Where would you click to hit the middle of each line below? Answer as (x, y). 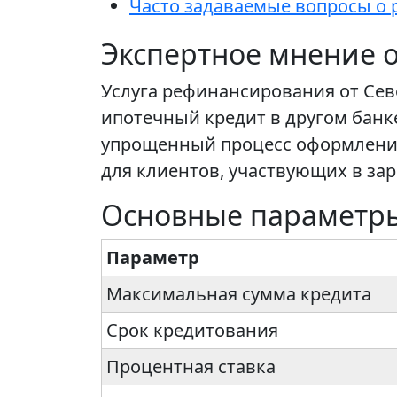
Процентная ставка (191, 367)
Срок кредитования (192, 331)
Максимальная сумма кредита (239, 294)
